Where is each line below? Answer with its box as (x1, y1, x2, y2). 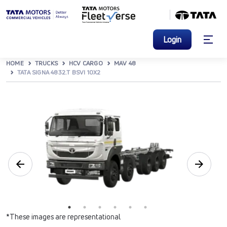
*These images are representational (6, 212, 121, 221)
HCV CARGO (69, 59, 103, 67)
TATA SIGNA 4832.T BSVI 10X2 (17, 68, 101, 77)
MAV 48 (113, 59, 136, 67)
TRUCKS (34, 59, 58, 67)
